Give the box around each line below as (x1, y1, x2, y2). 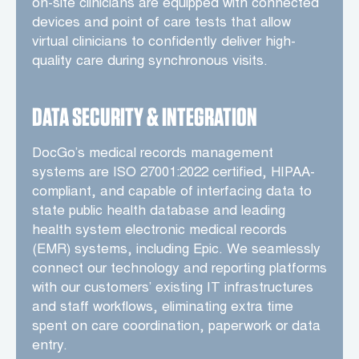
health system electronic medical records (32, 224, 287, 238)
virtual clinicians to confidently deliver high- (32, 36, 296, 50)
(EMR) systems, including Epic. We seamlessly (32, 244, 321, 257)
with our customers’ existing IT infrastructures (32, 282, 313, 296)
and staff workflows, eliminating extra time (32, 301, 293, 315)
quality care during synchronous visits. (32, 55, 268, 69)
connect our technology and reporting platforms (32, 263, 327, 276)
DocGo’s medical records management (32, 147, 273, 161)
